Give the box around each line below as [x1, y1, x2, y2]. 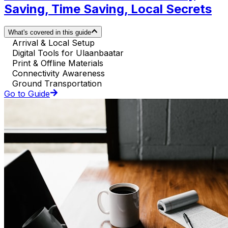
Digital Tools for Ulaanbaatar [12, 47, 124, 58]
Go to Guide [4, 88, 50, 99]
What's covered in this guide [8, 28, 91, 36]
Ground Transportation [12, 78, 102, 89]
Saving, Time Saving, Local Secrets [4, 1, 212, 16]
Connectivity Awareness [12, 68, 105, 78]
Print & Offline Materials [12, 58, 103, 68]
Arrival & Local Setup [12, 37, 95, 48]
